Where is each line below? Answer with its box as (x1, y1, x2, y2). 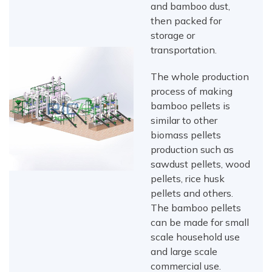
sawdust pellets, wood (151, 158, 251, 171)
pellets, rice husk (151, 172, 225, 185)
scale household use (151, 231, 240, 243)
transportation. (151, 44, 217, 56)
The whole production (151, 70, 250, 83)
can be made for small (151, 216, 250, 229)
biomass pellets (151, 129, 222, 141)
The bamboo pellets (151, 202, 242, 214)
